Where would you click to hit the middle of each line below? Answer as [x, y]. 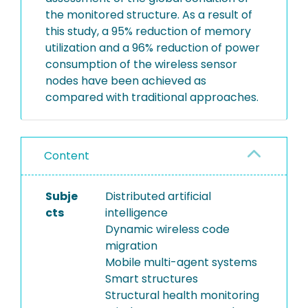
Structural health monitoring [182, 295]
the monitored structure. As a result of [149, 15]
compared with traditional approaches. [152, 97]
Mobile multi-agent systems [181, 262]
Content [67, 156]
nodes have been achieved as [126, 81]
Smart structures [151, 279]
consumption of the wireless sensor [141, 64]
